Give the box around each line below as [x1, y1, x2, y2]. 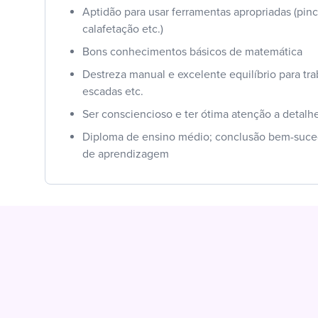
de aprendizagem [82, 146, 169, 161]
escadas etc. [82, 84, 143, 99]
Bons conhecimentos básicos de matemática [82, 44, 302, 59]
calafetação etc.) [82, 21, 163, 36]
